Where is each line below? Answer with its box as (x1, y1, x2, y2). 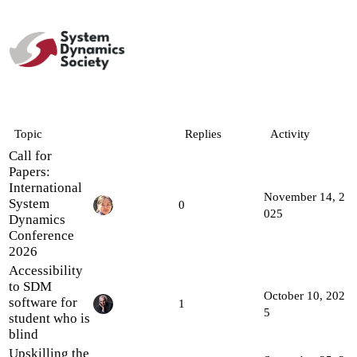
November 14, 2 (264, 190, 345, 203)
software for (9, 294, 77, 310)
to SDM (9, 278, 52, 294)
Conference (9, 227, 74, 243)
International (9, 179, 82, 195)
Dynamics (9, 211, 65, 227)
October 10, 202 (264, 288, 345, 302)
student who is (9, 310, 90, 326)
